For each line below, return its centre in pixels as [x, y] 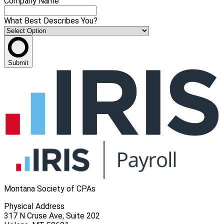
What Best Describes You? [51, 20]
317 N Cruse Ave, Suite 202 [52, 216]
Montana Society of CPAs [50, 189]
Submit [18, 62]
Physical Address [34, 206]
